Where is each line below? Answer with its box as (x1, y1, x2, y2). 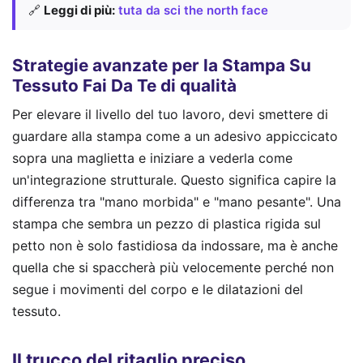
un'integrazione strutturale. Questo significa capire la (12, 172, 336, 189)
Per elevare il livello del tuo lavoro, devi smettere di (12, 106, 328, 123)
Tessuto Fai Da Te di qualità (12, 75, 237, 96)
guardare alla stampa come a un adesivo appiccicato (12, 128, 338, 145)
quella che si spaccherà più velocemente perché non (12, 259, 334, 276)
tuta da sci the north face (118, 2, 268, 18)
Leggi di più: (44, 2, 115, 18)
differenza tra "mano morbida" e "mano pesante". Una (12, 194, 341, 211)
